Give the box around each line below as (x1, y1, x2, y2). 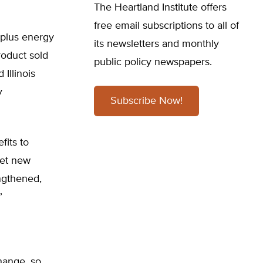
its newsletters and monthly (94, 39, 219, 49)
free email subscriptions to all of (94, 21, 239, 31)
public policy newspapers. (94, 57, 212, 68)
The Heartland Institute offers (94, 2, 227, 13)
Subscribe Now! (110, 96, 183, 106)
